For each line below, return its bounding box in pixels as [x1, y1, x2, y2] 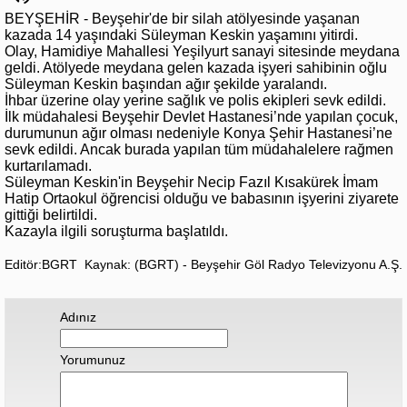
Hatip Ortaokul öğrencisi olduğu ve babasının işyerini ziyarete [5, 190, 399, 206]
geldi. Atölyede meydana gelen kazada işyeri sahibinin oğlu [5, 59, 387, 75]
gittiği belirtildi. [5, 206, 101, 223]
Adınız [59, 309, 96, 324]
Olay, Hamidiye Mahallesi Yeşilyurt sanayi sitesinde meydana [5, 43, 400, 59]
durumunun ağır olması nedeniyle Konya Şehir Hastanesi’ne [5, 124, 392, 141]
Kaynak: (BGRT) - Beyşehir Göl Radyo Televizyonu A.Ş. [84, 256, 402, 272]
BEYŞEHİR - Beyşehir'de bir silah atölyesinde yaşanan [5, 10, 360, 26]
